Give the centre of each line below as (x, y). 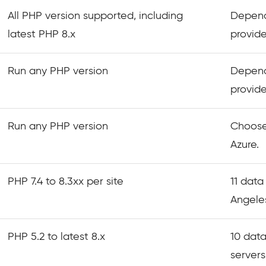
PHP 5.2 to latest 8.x (56, 237)
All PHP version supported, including (95, 16)
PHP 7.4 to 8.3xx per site (66, 182)
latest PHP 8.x (42, 34)
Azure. (245, 145)
